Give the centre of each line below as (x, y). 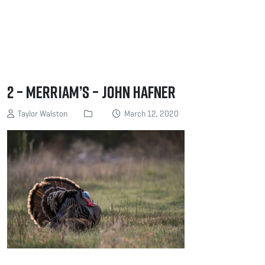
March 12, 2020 (150, 114)
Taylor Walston (41, 114)
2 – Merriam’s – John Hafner (91, 92)
